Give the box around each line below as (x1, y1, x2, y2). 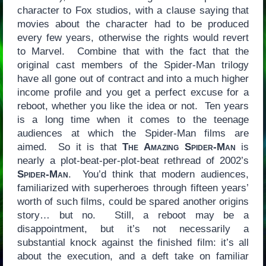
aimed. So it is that (17, 141, 123, 153)
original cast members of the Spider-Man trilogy (17, 59, 249, 71)
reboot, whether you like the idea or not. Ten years (17, 100, 249, 112)
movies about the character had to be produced (17, 18, 249, 30)
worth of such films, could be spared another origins (17, 195, 249, 207)
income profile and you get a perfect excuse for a (17, 86, 249, 98)
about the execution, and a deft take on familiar (17, 250, 249, 262)
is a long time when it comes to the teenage (17, 113, 249, 125)
